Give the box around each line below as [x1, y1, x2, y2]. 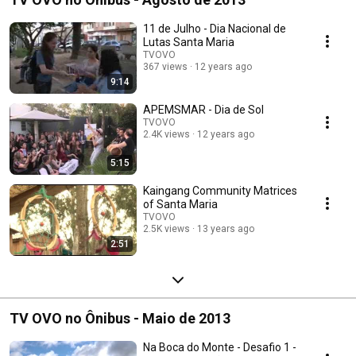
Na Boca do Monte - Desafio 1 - [143, 340, 296, 354]
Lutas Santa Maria [143, 35, 234, 48]
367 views [143, 60, 188, 72]
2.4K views [143, 128, 190, 140]
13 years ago [197, 222, 254, 234]
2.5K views [143, 222, 190, 234]
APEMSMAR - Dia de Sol [143, 103, 264, 116]
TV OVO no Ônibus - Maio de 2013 [10, 309, 230, 327]
